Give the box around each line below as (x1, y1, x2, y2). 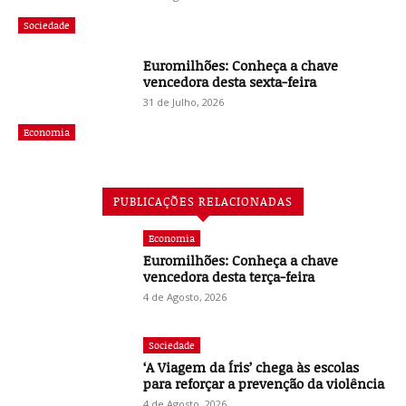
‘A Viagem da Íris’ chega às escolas (143, 358, 360, 377)
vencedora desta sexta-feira (143, 72, 317, 92)
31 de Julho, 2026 (143, 95, 225, 110)
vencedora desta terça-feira (143, 267, 315, 286)
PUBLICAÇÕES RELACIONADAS (113, 193, 293, 210)
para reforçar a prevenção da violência (143, 374, 385, 393)
